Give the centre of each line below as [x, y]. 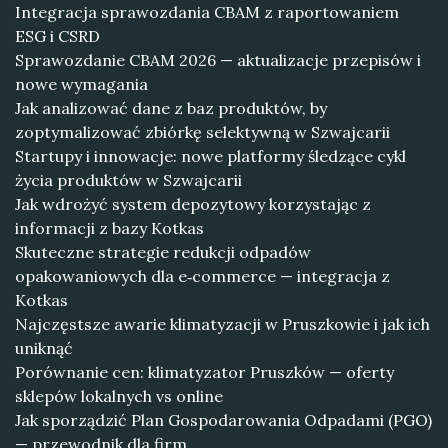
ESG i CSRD [57, 36]
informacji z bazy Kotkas [109, 228]
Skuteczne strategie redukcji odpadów [163, 252]
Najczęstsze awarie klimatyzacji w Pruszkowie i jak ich [222, 324]
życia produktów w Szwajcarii [128, 180]
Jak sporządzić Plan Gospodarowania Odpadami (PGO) [223, 420]
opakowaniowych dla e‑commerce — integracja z [202, 276]
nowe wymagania [81, 84]
